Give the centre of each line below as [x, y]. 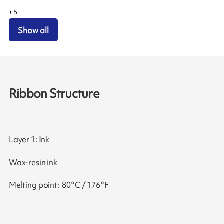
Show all [34, 30]
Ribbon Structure [54, 93]
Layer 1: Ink [29, 139]
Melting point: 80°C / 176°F [59, 185]
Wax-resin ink [33, 162]
